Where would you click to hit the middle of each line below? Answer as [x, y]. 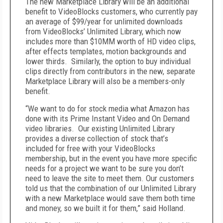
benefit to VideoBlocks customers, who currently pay [111, 11]
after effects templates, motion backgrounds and [106, 51]
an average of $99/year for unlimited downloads [104, 21]
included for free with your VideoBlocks [90, 148]
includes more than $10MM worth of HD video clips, [111, 41]
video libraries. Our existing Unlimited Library [100, 128]
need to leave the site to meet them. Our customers [110, 178]
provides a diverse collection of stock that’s [97, 138]
